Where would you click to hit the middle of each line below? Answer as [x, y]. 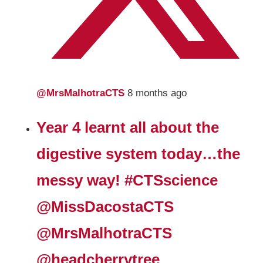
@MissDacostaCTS [105, 207]
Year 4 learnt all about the [128, 128]
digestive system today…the [139, 154]
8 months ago [157, 93]
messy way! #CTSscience [127, 181]
